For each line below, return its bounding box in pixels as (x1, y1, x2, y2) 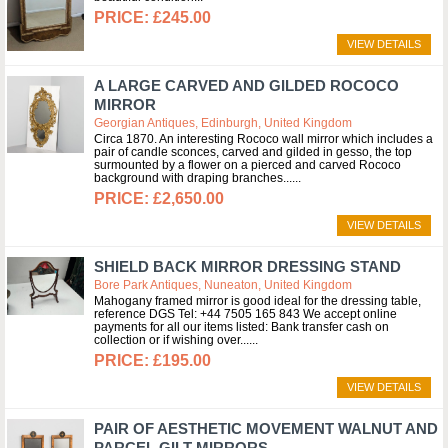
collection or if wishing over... (94, 333, 249, 347)
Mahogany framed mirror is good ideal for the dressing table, (94, 294, 421, 308)
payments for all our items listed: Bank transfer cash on (94, 320, 389, 334)
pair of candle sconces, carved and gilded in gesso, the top (94, 145, 412, 159)
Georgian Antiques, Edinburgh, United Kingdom (94, 116, 352, 130)
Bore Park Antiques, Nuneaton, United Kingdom (94, 278, 352, 292)
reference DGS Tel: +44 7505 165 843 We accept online (94, 307, 397, 321)
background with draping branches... (94, 171, 292, 185)
